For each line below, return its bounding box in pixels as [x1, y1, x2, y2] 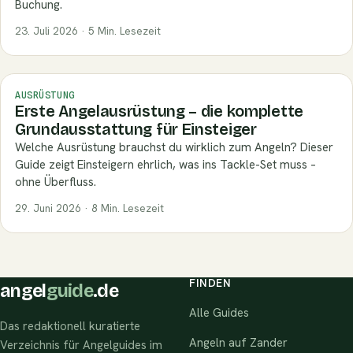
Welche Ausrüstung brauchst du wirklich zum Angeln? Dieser [15, 139, 333, 156]
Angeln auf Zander [189, 335, 288, 351]
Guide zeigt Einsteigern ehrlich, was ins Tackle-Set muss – [15, 157, 316, 173]
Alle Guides [189, 305, 249, 321]
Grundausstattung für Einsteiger [15, 120, 257, 139]
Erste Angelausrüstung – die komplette [15, 102, 303, 121]
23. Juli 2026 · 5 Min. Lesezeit [15, 24, 161, 39]
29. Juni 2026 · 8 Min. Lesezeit [15, 201, 164, 216]
